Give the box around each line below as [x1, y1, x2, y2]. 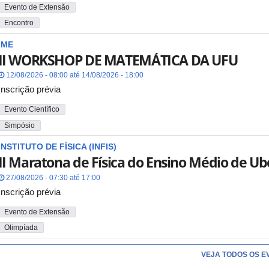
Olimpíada [4, 223, 38, 232]
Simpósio [4, 121, 35, 130]
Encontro [4, 19, 34, 28]
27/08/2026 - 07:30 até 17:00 [4, 173, 100, 182]
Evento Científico [4, 105, 59, 114]
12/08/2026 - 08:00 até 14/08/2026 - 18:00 [4, 71, 144, 80]
